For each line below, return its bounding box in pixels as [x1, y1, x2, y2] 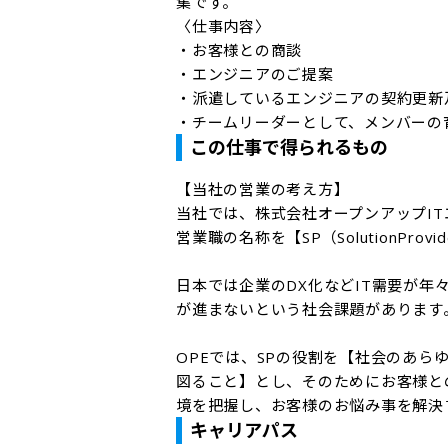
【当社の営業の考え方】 [176, 179, 350, 199]
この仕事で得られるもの [190, 135, 388, 159]
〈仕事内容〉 [176, 16, 271, 36]
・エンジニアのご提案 [176, 64, 334, 84]
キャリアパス [190, 418, 298, 442]
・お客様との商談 [176, 40, 302, 60]
